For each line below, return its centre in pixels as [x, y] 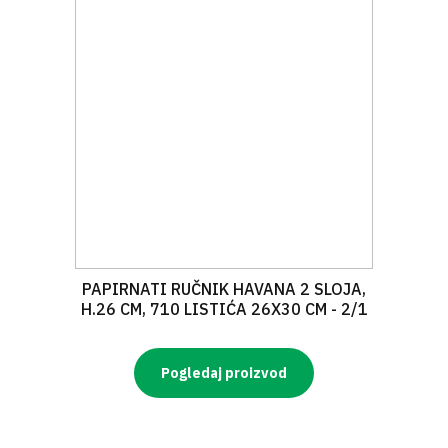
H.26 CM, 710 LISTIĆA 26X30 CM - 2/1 [224, 309]
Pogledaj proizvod [224, 373]
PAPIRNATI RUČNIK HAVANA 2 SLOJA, [224, 289]
